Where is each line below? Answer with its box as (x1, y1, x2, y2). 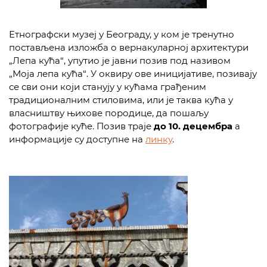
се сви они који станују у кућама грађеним (9, 81, 206, 92)
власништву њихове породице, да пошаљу (9, 107, 209, 119)
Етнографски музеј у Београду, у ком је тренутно (9, 29, 234, 40)
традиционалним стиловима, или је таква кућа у (9, 94, 233, 105)
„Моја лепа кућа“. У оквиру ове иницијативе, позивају (9, 68, 257, 79)
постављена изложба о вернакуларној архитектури (9, 42, 249, 53)
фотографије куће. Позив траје (9, 120, 154, 132)
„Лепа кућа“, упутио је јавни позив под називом (9, 55, 231, 66)
